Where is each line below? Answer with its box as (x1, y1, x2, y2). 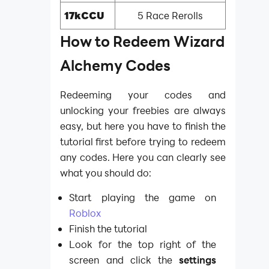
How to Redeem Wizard (59, 31, 225, 51)
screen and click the (69, 253, 180, 267)
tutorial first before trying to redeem (59, 134, 226, 148)
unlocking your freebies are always (59, 103, 226, 116)
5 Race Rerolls (137, 8, 203, 22)
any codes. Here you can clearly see (59, 150, 226, 163)
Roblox (69, 207, 101, 220)
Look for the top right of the (69, 238, 217, 251)
